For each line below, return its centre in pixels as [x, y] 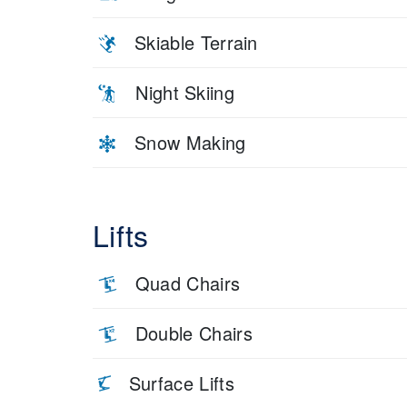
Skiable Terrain [196, 42]
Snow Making [190, 142]
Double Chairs [194, 333]
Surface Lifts [181, 382]
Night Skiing [185, 92]
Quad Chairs [188, 283]
